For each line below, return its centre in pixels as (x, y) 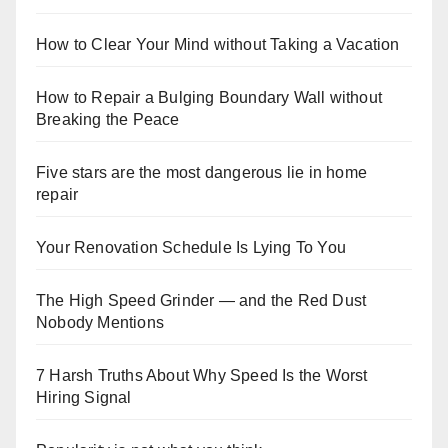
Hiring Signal (84, 398)
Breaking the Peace (108, 120)
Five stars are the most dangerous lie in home (202, 173)
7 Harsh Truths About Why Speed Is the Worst (202, 376)
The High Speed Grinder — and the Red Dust (201, 301)
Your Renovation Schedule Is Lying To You (191, 248)
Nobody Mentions (100, 323)
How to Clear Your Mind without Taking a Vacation (218, 45)
